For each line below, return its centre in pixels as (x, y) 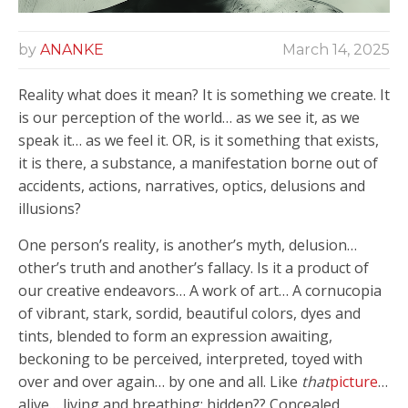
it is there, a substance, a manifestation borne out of (198, 163)
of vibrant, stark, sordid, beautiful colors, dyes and (189, 313)
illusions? (50, 208)
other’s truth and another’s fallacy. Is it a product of (194, 267)
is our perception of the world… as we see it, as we (189, 117)
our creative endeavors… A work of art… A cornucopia (200, 290)
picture (354, 381)
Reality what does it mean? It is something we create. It (204, 94)
